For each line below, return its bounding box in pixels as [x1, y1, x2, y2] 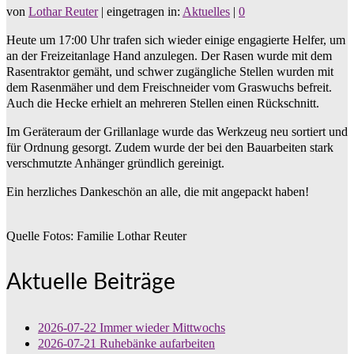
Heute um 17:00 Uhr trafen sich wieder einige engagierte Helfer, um [6, 33, 345, 47]
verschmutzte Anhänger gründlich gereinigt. [6, 156, 224, 171]
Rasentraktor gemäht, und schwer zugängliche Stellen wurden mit [6, 65, 333, 79]
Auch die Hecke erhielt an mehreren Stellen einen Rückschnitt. [6, 96, 319, 111]
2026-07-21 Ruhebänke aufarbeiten [38, 337, 215, 351]
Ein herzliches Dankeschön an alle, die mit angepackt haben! [6, 185, 309, 199]
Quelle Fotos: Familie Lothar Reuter [6, 229, 186, 243]
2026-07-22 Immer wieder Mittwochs [38, 321, 225, 335]
